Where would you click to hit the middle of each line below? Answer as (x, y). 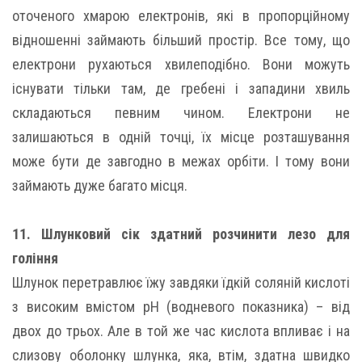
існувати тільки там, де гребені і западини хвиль (181, 88)
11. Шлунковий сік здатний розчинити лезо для (181, 234)
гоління (35, 258)
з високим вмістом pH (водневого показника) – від (181, 306)
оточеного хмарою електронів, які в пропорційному (181, 15)
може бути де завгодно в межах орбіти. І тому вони (181, 161)
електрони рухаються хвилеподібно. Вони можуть (181, 64)
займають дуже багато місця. (100, 185)
